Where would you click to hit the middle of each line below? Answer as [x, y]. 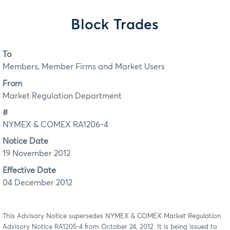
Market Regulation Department [62, 96]
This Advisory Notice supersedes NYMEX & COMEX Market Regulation [112, 216]
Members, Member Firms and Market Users [84, 67]
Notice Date [25, 141]
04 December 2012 [37, 183]
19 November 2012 [36, 154]
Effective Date [29, 170]
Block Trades [115, 25]
